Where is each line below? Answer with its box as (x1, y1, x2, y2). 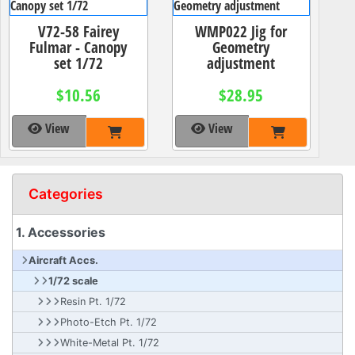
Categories (29, 185, 103, 202)
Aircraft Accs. (29, 254, 98, 266)
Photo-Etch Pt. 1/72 (60, 315, 157, 328)
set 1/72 (53, 52, 103, 74)
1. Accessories (16, 223, 105, 240)
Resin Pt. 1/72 (60, 295, 126, 307)
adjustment (207, 52, 276, 74)
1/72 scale (48, 274, 98, 287)
